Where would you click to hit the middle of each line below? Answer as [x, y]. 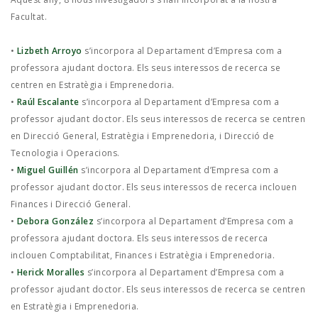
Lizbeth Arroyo [49, 51]
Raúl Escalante [48, 102]
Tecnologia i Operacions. [65, 153]
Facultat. [29, 17]
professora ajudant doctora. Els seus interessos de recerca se [146, 68]
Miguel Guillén [48, 170]
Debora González [55, 221]
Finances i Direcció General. [71, 204]
